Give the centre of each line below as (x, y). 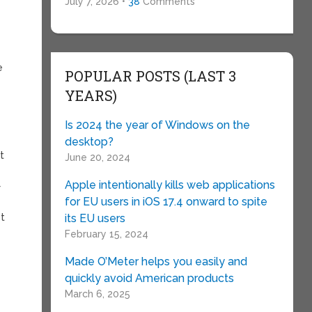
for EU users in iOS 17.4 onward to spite (166, 202)
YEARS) (91, 95)
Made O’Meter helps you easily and (156, 262)
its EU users (95, 218)
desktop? (89, 142)
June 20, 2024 (97, 157)
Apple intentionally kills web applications (170, 185)
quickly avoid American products (149, 278)
